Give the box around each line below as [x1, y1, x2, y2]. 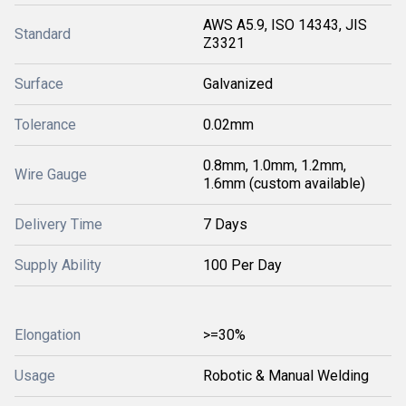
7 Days [203, 216, 247, 233]
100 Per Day [203, 256, 282, 274]
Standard [14, 25, 71, 43]
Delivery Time [14, 216, 102, 233]
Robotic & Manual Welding [203, 367, 369, 384]
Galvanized [203, 75, 273, 92]
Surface [14, 75, 63, 92]
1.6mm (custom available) [203, 175, 365, 192]
